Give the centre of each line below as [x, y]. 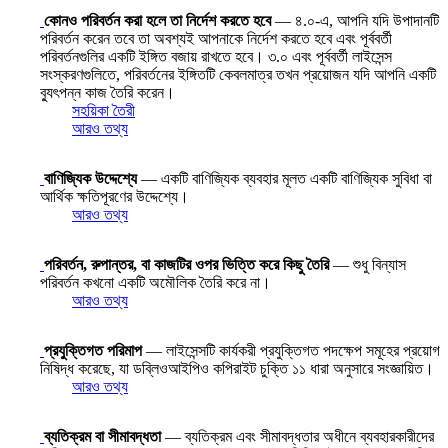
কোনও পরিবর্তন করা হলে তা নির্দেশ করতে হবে [157, 20]
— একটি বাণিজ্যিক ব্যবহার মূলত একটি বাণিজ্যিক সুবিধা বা [284, 178]
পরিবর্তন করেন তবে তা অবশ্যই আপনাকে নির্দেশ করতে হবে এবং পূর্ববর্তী [216, 38]
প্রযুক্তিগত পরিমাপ [93, 350]
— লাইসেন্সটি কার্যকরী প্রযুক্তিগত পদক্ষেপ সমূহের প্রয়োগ [291, 350]
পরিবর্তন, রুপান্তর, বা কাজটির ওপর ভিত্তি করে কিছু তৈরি [186, 264]
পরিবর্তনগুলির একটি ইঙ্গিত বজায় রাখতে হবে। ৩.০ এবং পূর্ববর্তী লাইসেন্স [216, 56]
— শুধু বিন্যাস [367, 264]
